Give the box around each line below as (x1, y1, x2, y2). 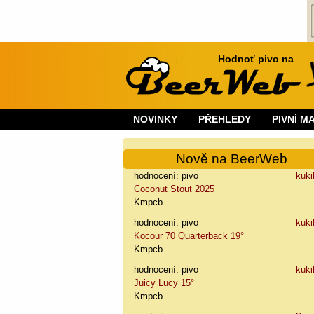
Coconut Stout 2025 (134, 183, 215, 194)
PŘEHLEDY (198, 113, 252, 125)
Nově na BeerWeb (176, 151, 288, 166)
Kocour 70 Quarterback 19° (134, 230, 245, 241)
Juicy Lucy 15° (134, 277, 195, 288)
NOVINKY (133, 113, 178, 125)
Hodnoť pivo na (218, 53, 294, 65)
